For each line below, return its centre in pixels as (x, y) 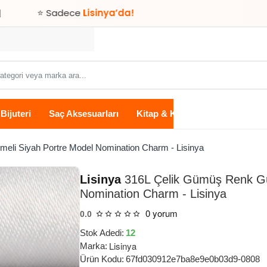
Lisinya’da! (55, 13)
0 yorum (161, 213)
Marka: (94, 246)
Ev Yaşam (245, 113)
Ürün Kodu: (102, 259)
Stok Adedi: (102, 233)
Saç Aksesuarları (84, 113)
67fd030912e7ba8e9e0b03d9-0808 (193, 259)
